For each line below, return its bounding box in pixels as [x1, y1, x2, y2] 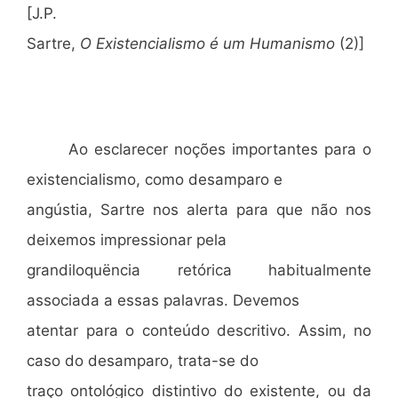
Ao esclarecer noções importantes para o [68, 140, 371, 158]
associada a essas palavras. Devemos [27, 291, 299, 309]
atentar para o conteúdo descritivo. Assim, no [27, 322, 371, 339]
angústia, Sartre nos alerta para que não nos [27, 201, 371, 219]
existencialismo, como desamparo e [27, 171, 283, 188]
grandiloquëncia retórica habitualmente [27, 261, 371, 279]
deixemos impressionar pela [27, 231, 227, 249]
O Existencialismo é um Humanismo [80, 35, 335, 52]
